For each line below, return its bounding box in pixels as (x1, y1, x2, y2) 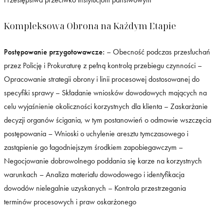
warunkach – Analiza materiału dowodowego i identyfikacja (4, 169, 184, 179)
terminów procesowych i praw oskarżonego (4, 197, 136, 206)
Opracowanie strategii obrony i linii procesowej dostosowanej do (4, 74, 200, 84)
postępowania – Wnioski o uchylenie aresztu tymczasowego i (4, 128, 188, 138)
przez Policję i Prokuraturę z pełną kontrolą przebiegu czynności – (4, 60, 202, 70)
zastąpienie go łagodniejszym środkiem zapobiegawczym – (4, 142, 183, 152)
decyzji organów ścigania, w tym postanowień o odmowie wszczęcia (4, 115, 211, 125)
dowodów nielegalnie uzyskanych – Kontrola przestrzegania (4, 183, 186, 193)
